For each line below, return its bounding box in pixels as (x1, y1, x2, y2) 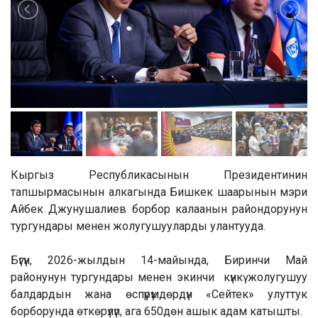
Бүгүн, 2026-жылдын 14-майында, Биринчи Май (11, 253, 307, 268)
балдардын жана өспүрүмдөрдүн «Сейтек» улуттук (11, 287, 307, 302)
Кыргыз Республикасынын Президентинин (11, 168, 307, 182)
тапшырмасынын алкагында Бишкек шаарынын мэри (11, 185, 307, 199)
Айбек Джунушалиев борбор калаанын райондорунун (11, 202, 307, 216)
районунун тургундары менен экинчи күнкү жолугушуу (11, 270, 307, 285)
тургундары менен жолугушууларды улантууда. (11, 219, 265, 234)
